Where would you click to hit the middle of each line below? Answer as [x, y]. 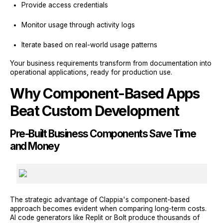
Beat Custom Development [95, 111]
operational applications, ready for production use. [91, 72]
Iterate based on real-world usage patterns [89, 45]
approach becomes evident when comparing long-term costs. [108, 209]
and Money [35, 146]
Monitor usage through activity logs [78, 25]
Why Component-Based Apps [105, 93]
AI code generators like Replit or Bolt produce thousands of [105, 218]
